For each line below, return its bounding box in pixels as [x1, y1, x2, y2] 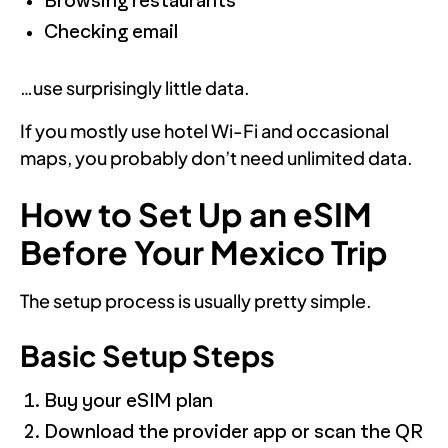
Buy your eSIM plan [44, 390, 213, 412]
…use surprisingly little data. [20, 75, 250, 99]
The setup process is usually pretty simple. [20, 288, 372, 312]
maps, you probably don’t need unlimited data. [20, 145, 413, 169]
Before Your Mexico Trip [20, 231, 388, 272]
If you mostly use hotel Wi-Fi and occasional [20, 118, 389, 142]
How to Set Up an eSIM [20, 193, 372, 234]
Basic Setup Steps [20, 336, 275, 373]
